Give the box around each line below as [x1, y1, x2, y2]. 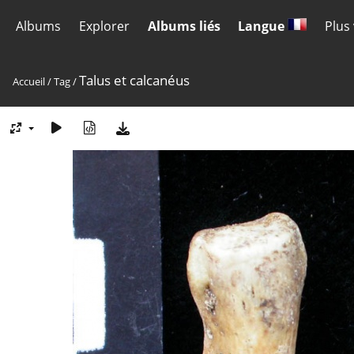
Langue [238, 17, 288, 35]
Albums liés [147, 17, 220, 35]
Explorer [78, 17, 130, 35]
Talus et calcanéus [79, 71, 190, 89]
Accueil [13, 74, 45, 88]
